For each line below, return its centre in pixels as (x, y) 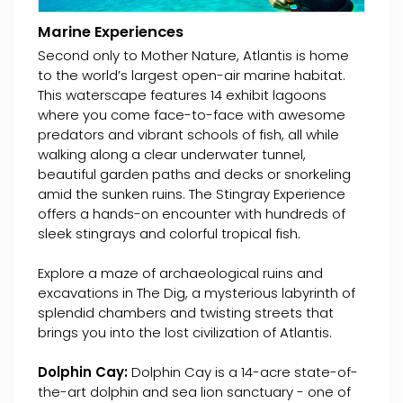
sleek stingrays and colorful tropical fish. (169, 233)
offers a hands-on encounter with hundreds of (192, 213)
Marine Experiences (111, 31)
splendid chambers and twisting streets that (186, 312)
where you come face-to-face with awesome (192, 114)
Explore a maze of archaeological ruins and (180, 273)
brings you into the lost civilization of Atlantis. (185, 332)
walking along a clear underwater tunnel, (172, 154)
